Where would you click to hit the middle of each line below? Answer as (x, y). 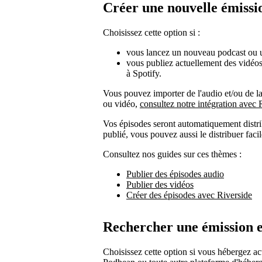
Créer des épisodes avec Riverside (189, 195)
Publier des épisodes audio (175, 174)
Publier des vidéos (160, 184)
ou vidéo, (121, 104)
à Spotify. (144, 73)
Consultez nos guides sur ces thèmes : (172, 154)
